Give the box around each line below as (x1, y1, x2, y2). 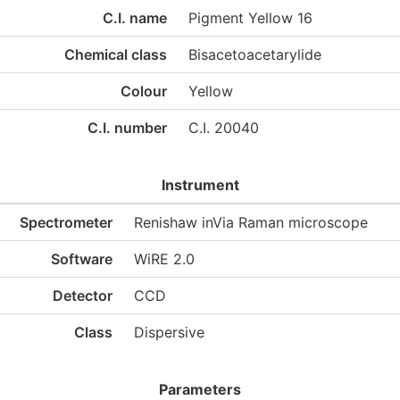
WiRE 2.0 (134, 250, 195, 268)
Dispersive (134, 323, 204, 341)
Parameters (159, 380, 241, 398)
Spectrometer (20, 213, 112, 231)
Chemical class (64, 46, 167, 63)
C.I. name (103, 9, 167, 27)
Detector (53, 287, 112, 304)
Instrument (161, 176, 239, 194)
